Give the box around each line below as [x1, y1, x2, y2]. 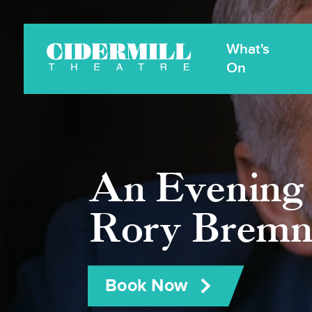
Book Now [105, 277, 188, 295]
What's [226, 40, 270, 58]
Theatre [190, 58, 228, 70]
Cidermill [190, 44, 235, 56]
